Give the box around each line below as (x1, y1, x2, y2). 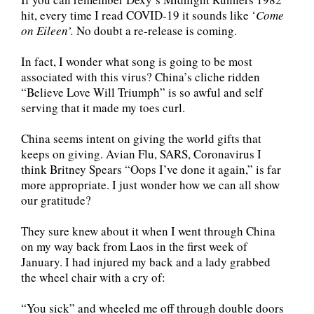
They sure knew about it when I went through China (21, 222, 275, 239)
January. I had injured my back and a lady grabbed (21, 253, 271, 270)
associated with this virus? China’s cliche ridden (21, 68, 260, 85)
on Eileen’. (21, 22, 76, 39)
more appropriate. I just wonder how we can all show (21, 176, 280, 193)
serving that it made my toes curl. (21, 99, 185, 116)
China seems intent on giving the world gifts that (21, 130, 261, 146)
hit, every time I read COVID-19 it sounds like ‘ (21, 6, 256, 23)
